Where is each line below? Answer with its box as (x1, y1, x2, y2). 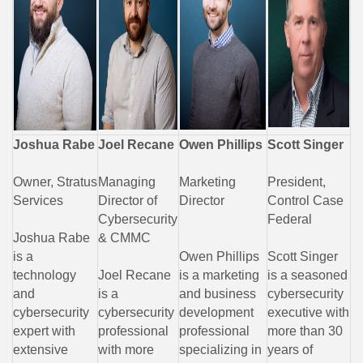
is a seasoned (267, 268, 348, 283)
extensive (13, 343, 68, 357)
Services (13, 194, 63, 208)
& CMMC (98, 231, 151, 246)
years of (267, 343, 313, 357)
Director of (98, 194, 157, 208)
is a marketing (179, 268, 259, 283)
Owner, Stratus (13, 175, 97, 190)
